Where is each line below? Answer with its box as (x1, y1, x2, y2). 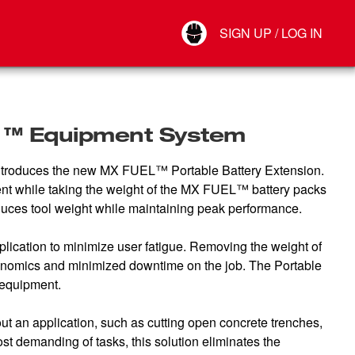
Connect (207, 29, 244, 43)
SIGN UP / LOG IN (219, 24, 323, 42)
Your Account (207, 13, 266, 27)
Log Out (207, 44, 242, 59)
